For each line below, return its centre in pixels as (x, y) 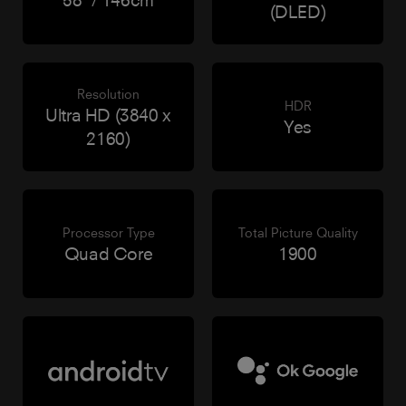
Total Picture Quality (298, 232)
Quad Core (108, 253)
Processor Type (108, 232)
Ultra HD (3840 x (108, 114)
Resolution (108, 93)
